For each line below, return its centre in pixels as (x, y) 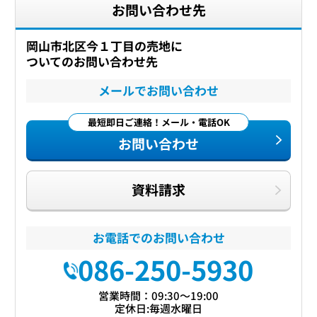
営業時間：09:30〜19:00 (158, 296)
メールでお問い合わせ (158, 90)
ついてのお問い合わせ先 (92, 62)
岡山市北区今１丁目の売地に (105, 46)
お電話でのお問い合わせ (158, 238)
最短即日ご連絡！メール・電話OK (158, 122)
